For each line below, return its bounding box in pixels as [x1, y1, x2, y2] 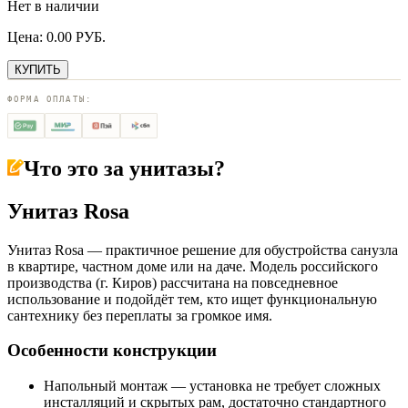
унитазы [129, 156, 214, 180]
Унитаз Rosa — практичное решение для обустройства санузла [7, 241, 398, 258]
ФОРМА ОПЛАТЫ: [7, 94, 93, 104]
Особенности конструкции [7, 341, 217, 361]
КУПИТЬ [15, 62, 61, 76]
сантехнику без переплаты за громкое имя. [7, 307, 272, 323]
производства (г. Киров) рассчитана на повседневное [7, 274, 338, 291]
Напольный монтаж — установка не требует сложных [44, 378, 381, 394]
